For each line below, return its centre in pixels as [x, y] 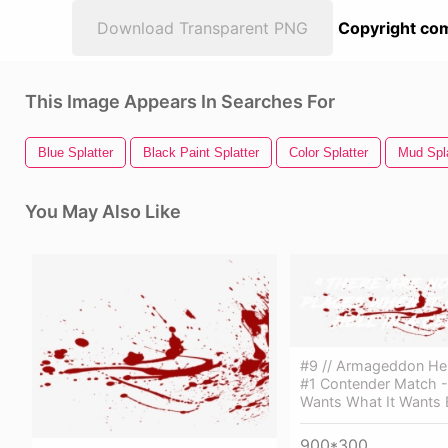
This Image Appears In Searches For [180, 101]
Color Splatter [328, 152]
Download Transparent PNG [202, 28]
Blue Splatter [75, 152]
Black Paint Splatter [201, 152]
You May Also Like [103, 211]
